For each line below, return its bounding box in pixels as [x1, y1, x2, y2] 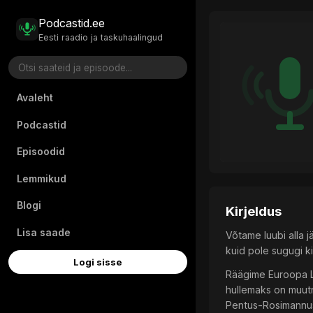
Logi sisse [73, 256, 122, 268]
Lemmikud [17, 172, 66, 184]
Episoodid [17, 145, 65, 158]
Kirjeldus [226, 203, 282, 220]
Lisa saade [17, 226, 71, 238]
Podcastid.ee [38, 16, 105, 31]
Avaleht [17, 91, 53, 103]
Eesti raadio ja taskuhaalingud [38, 31, 163, 43]
